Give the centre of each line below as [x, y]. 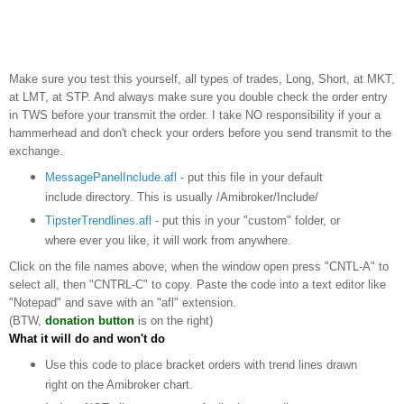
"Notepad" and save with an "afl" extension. [123, 302]
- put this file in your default [249, 177]
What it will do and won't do [87, 338]
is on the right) [174, 320]
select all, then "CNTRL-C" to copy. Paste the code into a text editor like [197, 284]
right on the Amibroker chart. [119, 384]
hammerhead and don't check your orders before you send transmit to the [200, 133]
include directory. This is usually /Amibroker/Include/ [181, 197]
